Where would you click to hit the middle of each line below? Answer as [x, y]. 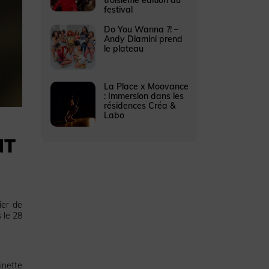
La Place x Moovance [146, 86]
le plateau [123, 48]
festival [118, 9]
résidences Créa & [139, 105]
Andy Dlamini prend [143, 39]
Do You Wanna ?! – [141, 29]
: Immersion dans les [144, 96]
